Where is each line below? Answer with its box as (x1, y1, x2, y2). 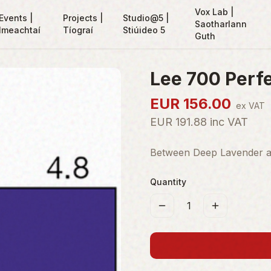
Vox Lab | (194, 7, 233, 17)
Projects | (62, 13, 103, 23)
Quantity (150, 177, 186, 187)
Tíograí (62, 25, 93, 35)
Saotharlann (194, 19, 247, 29)
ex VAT (236, 100, 265, 111)
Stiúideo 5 (123, 25, 166, 35)
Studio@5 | (123, 13, 169, 23)
